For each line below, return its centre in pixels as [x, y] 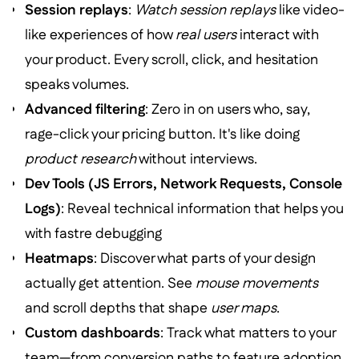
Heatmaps [60, 259]
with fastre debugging [94, 234]
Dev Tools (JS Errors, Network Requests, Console [184, 184]
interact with [278, 35]
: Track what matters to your [248, 333]
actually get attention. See [111, 284]
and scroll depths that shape [118, 309]
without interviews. [197, 159]
